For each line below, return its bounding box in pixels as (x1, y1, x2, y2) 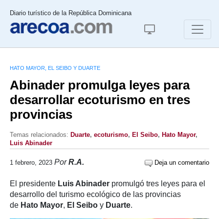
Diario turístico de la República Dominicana (10, 9, 131, 17)
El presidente (10, 179, 58, 188)
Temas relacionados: (10, 131, 70, 138)
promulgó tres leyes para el (109, 179, 205, 188)
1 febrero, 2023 (10, 159, 52, 166)
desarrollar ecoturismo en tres (10, 93, 190, 107)
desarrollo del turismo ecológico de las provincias (10, 190, 181, 198)
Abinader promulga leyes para (10, 78, 190, 92)
